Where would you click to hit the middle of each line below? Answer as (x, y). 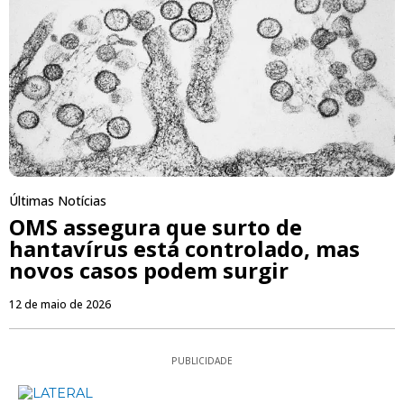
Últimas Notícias (58, 201)
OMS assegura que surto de (156, 227)
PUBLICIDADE (202, 361)
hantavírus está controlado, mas (184, 249)
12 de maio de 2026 (60, 305)
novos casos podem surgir (149, 271)
